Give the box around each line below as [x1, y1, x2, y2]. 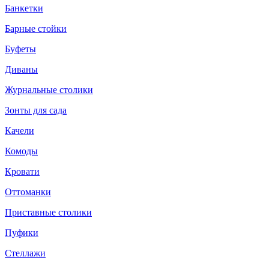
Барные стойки [5, 23, 67, 34]
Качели [5, 125, 34, 136]
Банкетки [5, 3, 43, 13]
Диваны [5, 64, 38, 74]
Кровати [5, 166, 40, 177]
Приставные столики [5, 207, 92, 217]
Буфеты [5, 44, 36, 54]
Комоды [5, 146, 38, 156]
